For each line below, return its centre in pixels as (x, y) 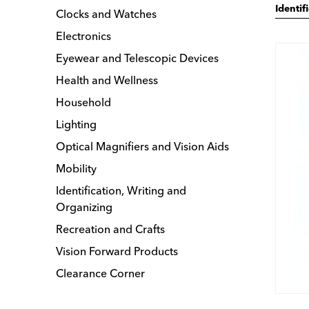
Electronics (84, 36)
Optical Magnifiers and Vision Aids (143, 147)
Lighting (77, 124)
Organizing (84, 207)
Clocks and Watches (107, 14)
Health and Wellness (107, 80)
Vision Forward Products (117, 251)
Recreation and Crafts (111, 229)
